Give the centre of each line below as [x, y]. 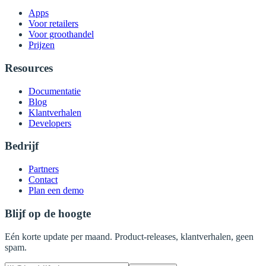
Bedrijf [22, 146]
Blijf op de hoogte [48, 213]
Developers [50, 123]
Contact [43, 180]
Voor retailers [53, 24]
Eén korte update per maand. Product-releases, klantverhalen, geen [129, 236]
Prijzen [42, 45]
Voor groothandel [61, 34]
